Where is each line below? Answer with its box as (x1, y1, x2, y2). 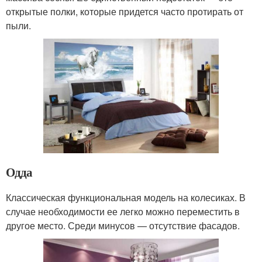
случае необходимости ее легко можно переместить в (6, 205, 240, 219)
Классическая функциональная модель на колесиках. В (6, 191, 246, 205)
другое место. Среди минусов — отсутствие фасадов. (6, 219, 240, 233)
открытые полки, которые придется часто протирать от (6, 5, 243, 19)
